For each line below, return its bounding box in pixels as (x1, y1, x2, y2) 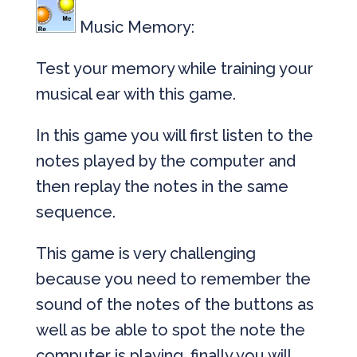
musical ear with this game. (35, 84, 236, 104)
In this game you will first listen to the (35, 126, 313, 145)
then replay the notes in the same (35, 177, 288, 196)
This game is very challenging (35, 244, 256, 263)
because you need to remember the (35, 269, 311, 288)
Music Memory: (75, 18, 194, 37)
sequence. (35, 202, 116, 222)
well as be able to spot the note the (35, 320, 305, 339)
